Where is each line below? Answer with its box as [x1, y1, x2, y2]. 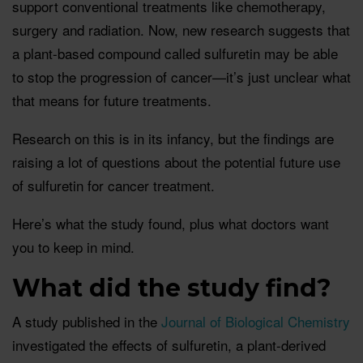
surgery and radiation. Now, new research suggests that [12, 19, 350, 40]
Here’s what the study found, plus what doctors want [12, 212, 329, 233]
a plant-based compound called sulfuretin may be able [12, 42, 338, 63]
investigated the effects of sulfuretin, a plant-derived [12, 334, 326, 355]
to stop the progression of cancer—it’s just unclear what [12, 66, 351, 87]
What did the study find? [12, 272, 331, 303]
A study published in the [12, 310, 161, 331]
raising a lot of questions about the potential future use [12, 151, 340, 172]
